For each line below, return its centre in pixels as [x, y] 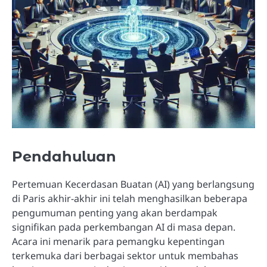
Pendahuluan [64, 156]
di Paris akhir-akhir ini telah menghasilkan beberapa [130, 198]
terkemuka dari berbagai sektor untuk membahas [125, 255]
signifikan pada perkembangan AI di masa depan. [124, 227]
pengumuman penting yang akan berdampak [115, 212]
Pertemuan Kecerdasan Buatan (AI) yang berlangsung [133, 184]
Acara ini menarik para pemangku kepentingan [118, 241]
